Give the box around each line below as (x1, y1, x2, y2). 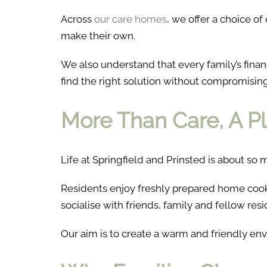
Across (61, 13, 94, 26)
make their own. (61, 30, 135, 42)
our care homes (94, 13, 167, 26)
